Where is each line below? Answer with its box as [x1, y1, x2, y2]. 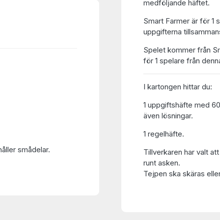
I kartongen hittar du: [143, 82, 212, 91]
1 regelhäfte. [143, 129, 184, 138]
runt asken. [143, 158, 180, 167]
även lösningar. [143, 111, 193, 120]
